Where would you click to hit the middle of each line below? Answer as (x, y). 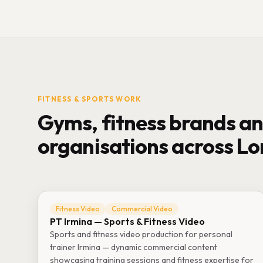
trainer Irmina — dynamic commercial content (134, 247)
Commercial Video (142, 209)
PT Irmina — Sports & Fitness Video (127, 221)
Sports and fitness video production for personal (141, 234)
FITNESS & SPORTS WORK (90, 99)
